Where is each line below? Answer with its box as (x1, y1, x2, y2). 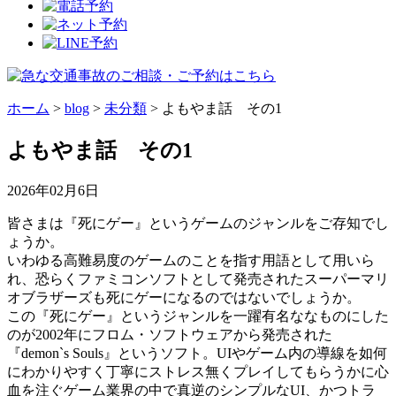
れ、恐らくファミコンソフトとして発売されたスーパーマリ (7, 270, 389, 286)
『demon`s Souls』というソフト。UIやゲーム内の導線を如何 (7, 345, 387, 361)
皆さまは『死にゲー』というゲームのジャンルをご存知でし (7, 215, 389, 231)
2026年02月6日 (7, 182, 99, 198)
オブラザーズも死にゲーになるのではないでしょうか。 (7, 289, 361, 305)
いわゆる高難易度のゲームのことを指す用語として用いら (7, 252, 375, 268)
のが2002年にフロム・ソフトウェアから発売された (7, 326, 332, 342)
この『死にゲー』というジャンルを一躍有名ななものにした (7, 308, 389, 324)
